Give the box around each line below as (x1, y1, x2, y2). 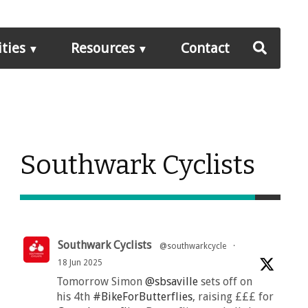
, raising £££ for (192, 290, 274, 304)
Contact (180, 40, 230, 56)
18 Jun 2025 (57, 258, 102, 268)
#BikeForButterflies (92, 290, 192, 304)
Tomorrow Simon (56, 275, 145, 289)
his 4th (56, 290, 93, 304)
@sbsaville (144, 275, 198, 289)
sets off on (197, 275, 252, 289)
